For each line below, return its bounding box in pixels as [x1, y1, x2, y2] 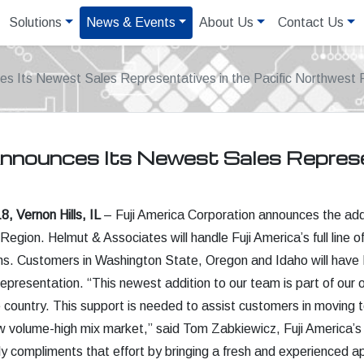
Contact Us [278, 15, 344, 29]
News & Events [85, 15, 175, 29]
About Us [199, 15, 254, 29]
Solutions [9, 15, 63, 29]
